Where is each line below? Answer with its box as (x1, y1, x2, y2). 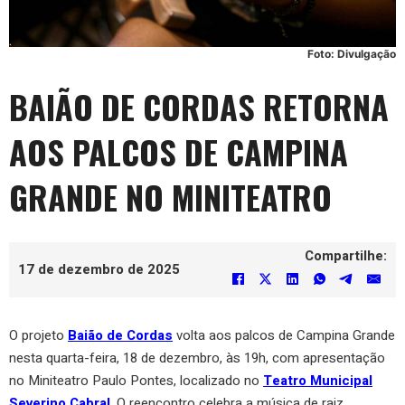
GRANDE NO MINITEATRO (9, 172, 332, 221)
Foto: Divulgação (307, 46, 396, 61)
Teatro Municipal (263, 370, 372, 391)
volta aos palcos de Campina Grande (173, 325, 395, 345)
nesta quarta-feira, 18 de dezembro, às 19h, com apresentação (9, 347, 385, 368)
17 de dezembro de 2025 (18, 259, 180, 280)
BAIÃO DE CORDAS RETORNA (9, 81, 389, 130)
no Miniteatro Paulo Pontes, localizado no (9, 370, 263, 391)
